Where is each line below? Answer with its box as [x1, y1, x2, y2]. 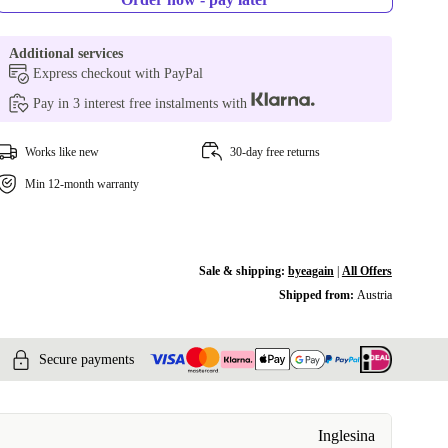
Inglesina [318, 427, 375, 445]
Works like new [25, 145, 100, 159]
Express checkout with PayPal [33, 66, 204, 81]
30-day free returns [229, 145, 320, 159]
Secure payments [39, 351, 134, 367]
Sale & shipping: [198, 264, 288, 278]
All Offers [341, 264, 392, 278]
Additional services [9, 46, 124, 61]
